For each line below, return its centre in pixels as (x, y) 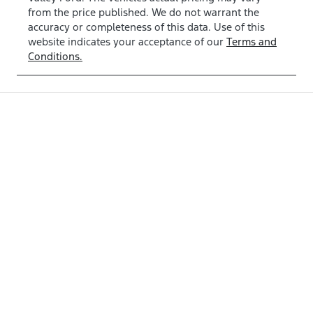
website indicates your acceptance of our (126, 42)
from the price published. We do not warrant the (144, 13)
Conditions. (55, 57)
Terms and (252, 42)
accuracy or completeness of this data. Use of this (146, 27)
